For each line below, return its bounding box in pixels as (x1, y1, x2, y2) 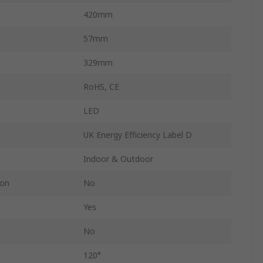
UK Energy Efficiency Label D (83, 129, 192, 141)
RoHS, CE (83, 81, 119, 93)
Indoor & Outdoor (83, 153, 153, 165)
